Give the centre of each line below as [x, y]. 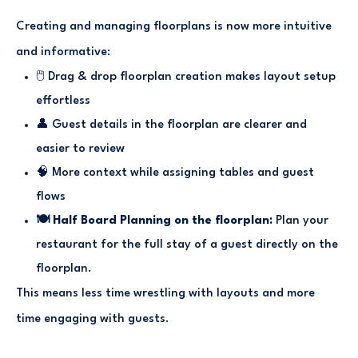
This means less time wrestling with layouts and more [165, 293]
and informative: [63, 52]
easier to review [80, 149]
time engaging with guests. [93, 319]
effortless [63, 101]
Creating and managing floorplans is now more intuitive [174, 26]
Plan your [302, 221]
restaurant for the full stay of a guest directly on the [187, 245]
